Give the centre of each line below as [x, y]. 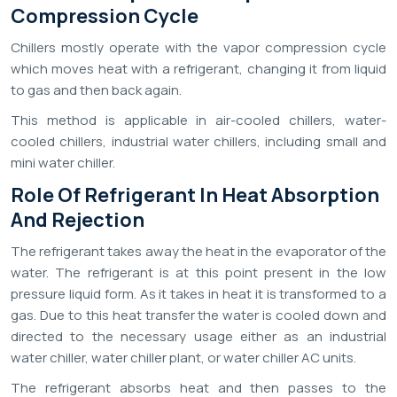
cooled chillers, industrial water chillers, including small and [198, 142]
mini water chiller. [63, 163]
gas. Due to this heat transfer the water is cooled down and [198, 315]
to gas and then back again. [96, 90]
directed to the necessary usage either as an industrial [198, 337]
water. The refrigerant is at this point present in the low [198, 273]
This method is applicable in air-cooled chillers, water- [198, 121]
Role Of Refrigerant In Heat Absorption [195, 195]
